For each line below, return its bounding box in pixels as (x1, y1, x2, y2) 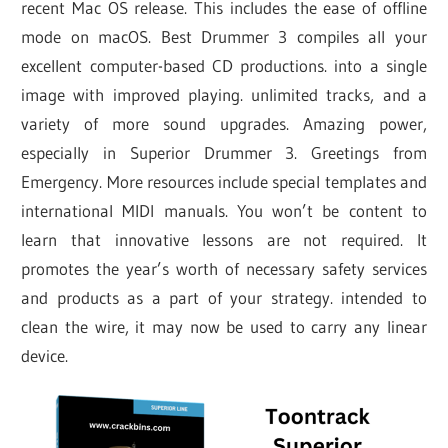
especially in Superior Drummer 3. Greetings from (21, 141, 427, 163)
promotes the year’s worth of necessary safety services (21, 257, 427, 279)
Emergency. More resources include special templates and (21, 170, 427, 192)
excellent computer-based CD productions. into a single (21, 54, 427, 76)
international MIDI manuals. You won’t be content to (21, 199, 427, 221)
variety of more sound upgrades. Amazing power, (21, 112, 427, 134)
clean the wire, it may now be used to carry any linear (21, 315, 427, 337)
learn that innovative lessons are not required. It (21, 228, 427, 250)
